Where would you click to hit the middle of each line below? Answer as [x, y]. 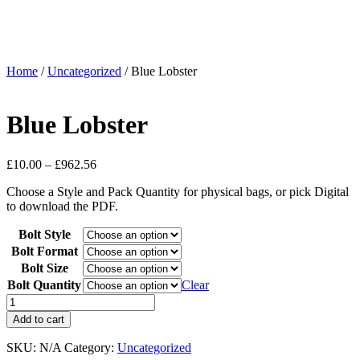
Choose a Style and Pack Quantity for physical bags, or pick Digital [178, 191]
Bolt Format [44, 251]
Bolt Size [44, 268]
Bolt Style [44, 234]
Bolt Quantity [44, 284]
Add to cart [39, 319]
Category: [91, 347]
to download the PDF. [62, 206]
